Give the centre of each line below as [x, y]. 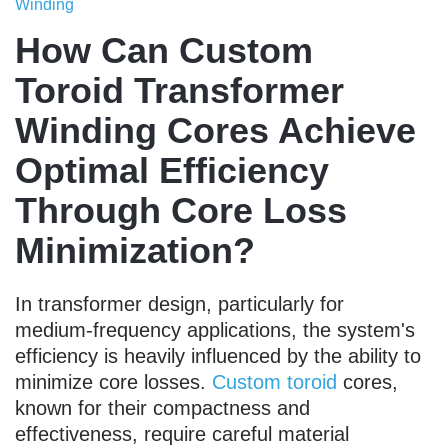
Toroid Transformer [179, 90]
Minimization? [135, 250]
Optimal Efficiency [172, 170]
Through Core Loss [181, 210]
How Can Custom [164, 50]
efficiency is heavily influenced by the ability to [218, 355]
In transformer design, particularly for [179, 303]
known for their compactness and [162, 407]
